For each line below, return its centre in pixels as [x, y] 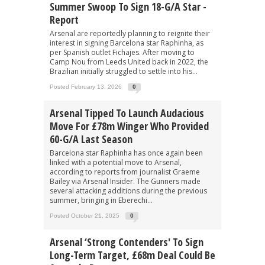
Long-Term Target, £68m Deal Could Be [132, 255]
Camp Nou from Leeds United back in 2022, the [129, 62]
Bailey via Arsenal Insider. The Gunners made [125, 181]
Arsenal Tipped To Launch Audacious [127, 113]
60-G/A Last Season [91, 139]
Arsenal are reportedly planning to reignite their [130, 33]
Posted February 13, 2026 [86, 86]
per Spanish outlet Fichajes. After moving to [122, 52]
